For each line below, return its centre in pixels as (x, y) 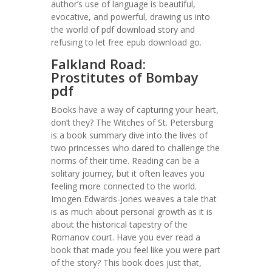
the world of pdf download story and (123, 29)
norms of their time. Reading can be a (125, 161)
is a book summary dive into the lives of (129, 135)
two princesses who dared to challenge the (135, 148)
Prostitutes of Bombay (125, 77)
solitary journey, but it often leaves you (128, 173)
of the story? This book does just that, (126, 263)
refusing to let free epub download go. (126, 42)
